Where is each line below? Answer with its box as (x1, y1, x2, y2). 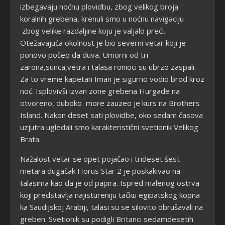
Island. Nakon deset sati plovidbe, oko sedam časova (20, 109, 203, 120)
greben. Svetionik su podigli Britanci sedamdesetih (20, 213, 193, 224)
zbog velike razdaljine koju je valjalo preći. (20, 25, 165, 36)
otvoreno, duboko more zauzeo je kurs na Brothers (20, 97, 200, 108)
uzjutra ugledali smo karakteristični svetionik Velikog (20, 122, 198, 132)
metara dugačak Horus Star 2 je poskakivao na (20, 165, 180, 176)
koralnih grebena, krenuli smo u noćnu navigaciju (20, 13, 184, 24)
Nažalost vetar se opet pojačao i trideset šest (20, 153, 180, 164)
